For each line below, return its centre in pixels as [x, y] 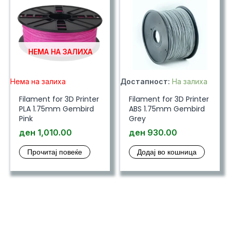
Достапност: [145, 81]
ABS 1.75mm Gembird [167, 109]
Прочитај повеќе [54, 152]
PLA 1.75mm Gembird [56, 109]
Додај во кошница [167, 152]
